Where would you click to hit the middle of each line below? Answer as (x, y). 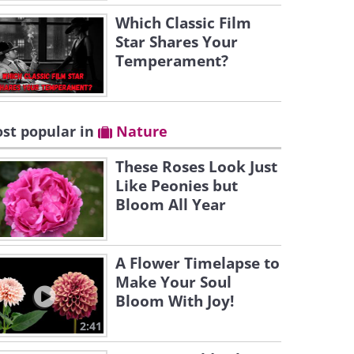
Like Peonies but (177, 186)
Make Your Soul (173, 282)
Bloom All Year (171, 205)
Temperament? (172, 61)
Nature (140, 131)
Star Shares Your (177, 42)
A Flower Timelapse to (198, 263)
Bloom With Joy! (175, 301)
